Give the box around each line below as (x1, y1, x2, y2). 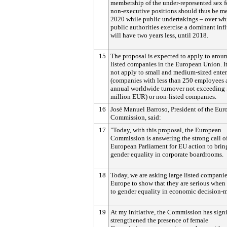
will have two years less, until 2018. (110, 31, 208, 39)
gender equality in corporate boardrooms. (110, 150, 223, 158)
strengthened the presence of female (110, 216, 208, 224)
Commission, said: (110, 113, 161, 121)
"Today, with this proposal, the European (110, 126, 221, 134)
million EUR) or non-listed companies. (110, 93, 216, 100)
